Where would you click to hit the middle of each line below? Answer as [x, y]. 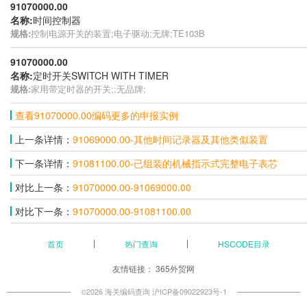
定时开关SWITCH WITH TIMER [101, 75]
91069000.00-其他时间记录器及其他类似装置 [170, 139]
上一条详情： [44, 139]
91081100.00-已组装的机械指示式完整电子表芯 [175, 163]
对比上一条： [44, 187]
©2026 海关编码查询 [116, 291]
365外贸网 [175, 268]
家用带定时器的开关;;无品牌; [88, 88]
